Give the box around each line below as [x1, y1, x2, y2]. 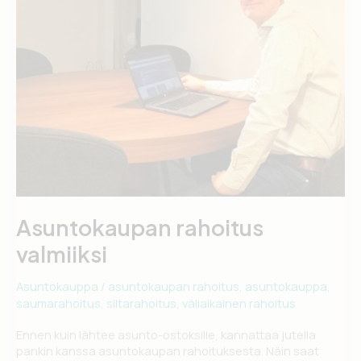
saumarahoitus [16, 295, 101, 312]
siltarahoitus [106, 295, 176, 312]
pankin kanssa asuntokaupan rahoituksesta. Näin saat [16, 342, 319, 359]
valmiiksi [16, 239, 107, 268]
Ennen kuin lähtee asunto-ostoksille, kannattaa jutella [16, 326, 316, 342]
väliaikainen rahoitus [182, 295, 296, 312]
